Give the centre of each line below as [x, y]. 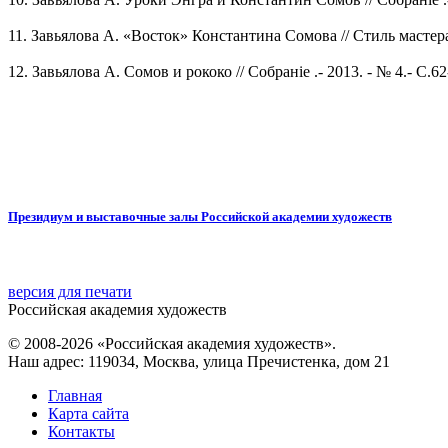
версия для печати [70, 292]
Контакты [81, 432]
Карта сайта [88, 414]
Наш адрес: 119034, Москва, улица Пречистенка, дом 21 [199, 362]
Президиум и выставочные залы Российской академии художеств [200, 216]
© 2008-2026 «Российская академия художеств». [172, 344]
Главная [75, 396]
